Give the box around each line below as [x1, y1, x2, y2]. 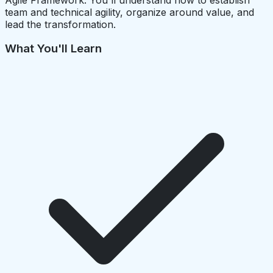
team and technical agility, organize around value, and [5, 5, 254, 18]
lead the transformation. [5, 18, 116, 30]
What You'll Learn [5, 41, 102, 56]
